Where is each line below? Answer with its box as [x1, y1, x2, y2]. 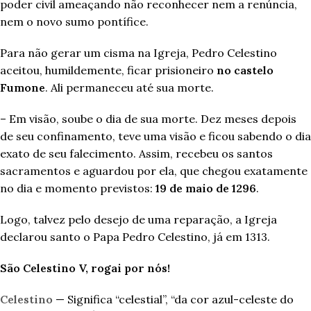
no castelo [217, 63, 274, 77]
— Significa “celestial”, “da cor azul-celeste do [53, 292, 294, 306]
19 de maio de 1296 [155, 181, 256, 195]
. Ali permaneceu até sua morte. [45, 81, 214, 94]
